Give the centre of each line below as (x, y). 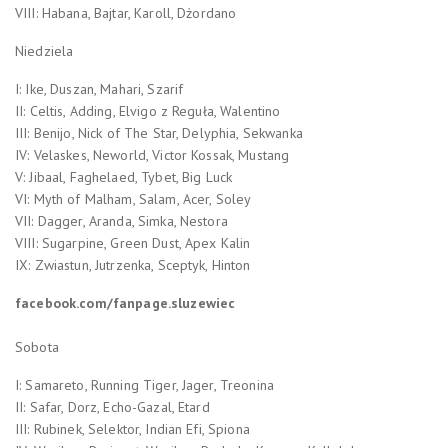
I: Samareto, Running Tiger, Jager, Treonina (145, 384)
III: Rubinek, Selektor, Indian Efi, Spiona (132, 428)
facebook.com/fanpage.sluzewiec (125, 302)
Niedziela (44, 50)
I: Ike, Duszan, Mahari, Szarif (99, 88)
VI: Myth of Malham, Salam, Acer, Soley (133, 198)
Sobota (37, 346)
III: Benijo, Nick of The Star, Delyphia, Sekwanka (159, 132)
